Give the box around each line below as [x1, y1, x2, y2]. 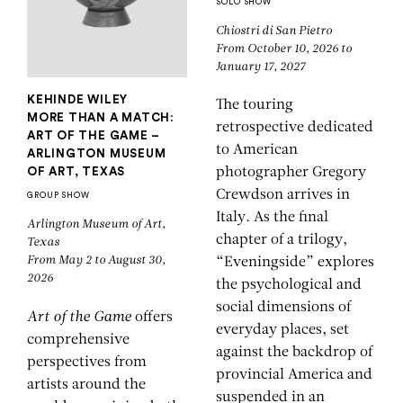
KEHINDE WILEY [27, 93, 129, 105]
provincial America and [216, 368, 372, 383]
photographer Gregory [216, 166, 366, 181]
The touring [216, 98, 293, 113]
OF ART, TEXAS [27, 165, 126, 177]
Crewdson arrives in [216, 188, 350, 203]
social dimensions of [216, 300, 351, 316]
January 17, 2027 [216, 60, 305, 73]
